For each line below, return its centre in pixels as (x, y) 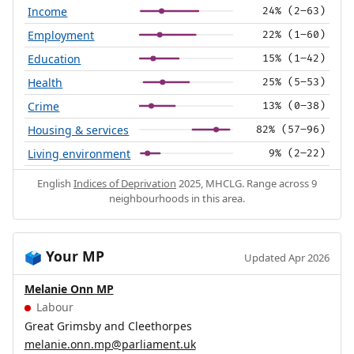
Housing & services (79, 130)
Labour (53, 307)
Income (48, 12)
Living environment (79, 154)
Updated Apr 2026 (287, 258)
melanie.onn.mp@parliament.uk (110, 344)
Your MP (73, 256)
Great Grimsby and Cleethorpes (108, 326)
